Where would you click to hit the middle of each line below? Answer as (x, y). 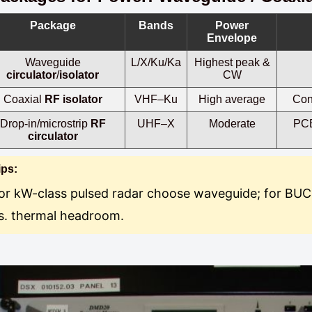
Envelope (232, 38)
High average (232, 99)
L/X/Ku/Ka (156, 62)
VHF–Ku (156, 99)
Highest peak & (232, 62)
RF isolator (73, 99)
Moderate (232, 124)
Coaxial (24, 99)
